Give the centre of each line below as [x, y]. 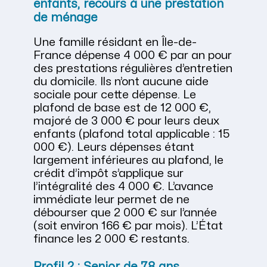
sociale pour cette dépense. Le [115, 94]
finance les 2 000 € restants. [111, 239]
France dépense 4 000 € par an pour [133, 55]
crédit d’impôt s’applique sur [108, 173]
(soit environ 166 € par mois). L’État [128, 226]
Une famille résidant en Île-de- [115, 42]
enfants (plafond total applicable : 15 [132, 134]
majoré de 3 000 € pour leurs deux [126, 121]
